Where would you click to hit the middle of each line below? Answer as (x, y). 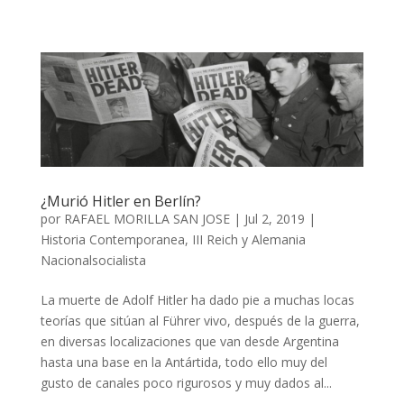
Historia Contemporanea (112, 240)
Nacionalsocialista (93, 261)
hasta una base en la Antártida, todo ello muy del (184, 363)
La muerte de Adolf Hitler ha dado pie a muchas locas (197, 300)
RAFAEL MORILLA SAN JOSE (147, 219)
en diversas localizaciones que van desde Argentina (189, 342)
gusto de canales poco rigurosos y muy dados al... (186, 383)
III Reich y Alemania (248, 240)
